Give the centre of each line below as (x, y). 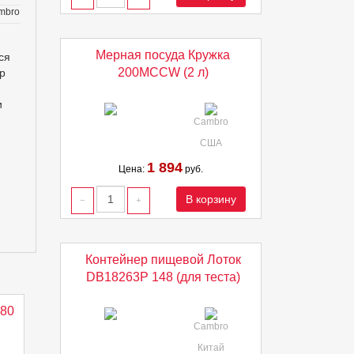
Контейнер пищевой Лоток (163, 260)
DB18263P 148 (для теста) (163, 277)
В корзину (211, 199)
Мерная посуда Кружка (163, 55)
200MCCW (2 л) (163, 72)
